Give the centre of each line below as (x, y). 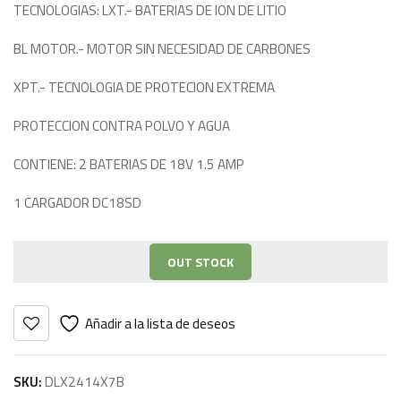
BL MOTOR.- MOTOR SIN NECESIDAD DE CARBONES (162, 49)
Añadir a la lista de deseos (160, 323)
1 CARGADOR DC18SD (77, 203)
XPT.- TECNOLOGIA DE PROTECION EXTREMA (144, 87)
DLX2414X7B (85, 382)
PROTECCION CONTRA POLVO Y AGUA (122, 126)
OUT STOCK (200, 262)
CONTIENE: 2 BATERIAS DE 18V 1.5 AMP (129, 164)
